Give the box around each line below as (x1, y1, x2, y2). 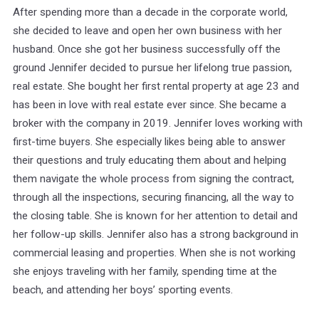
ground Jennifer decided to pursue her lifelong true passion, (13, 61, 292, 74)
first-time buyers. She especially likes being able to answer (13, 135, 286, 148)
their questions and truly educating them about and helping (13, 153, 286, 167)
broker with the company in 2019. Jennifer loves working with (13, 116, 303, 130)
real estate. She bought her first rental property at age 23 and (13, 79, 299, 93)
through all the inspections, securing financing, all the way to (13, 190, 294, 204)
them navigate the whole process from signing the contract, (13, 172, 294, 185)
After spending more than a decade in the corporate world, (13, 5, 288, 19)
